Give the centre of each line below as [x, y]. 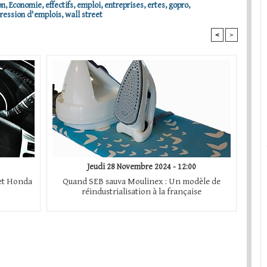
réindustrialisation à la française [142, 192]
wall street [84, 15]
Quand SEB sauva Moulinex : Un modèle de [142, 182]
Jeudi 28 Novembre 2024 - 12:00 [142, 167]
